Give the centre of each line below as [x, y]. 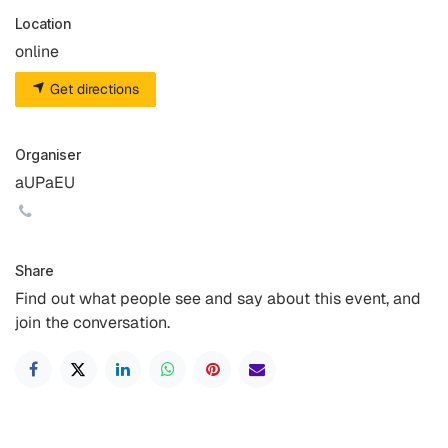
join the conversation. [92, 322]
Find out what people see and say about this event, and [218, 298]
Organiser [48, 154]
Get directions [92, 89]
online [37, 51]
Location [43, 23]
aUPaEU [45, 182]
